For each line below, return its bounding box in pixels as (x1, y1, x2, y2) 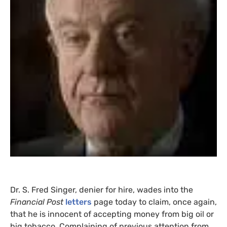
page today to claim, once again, (92, 197, 217, 207)
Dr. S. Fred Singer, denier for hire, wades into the (10, 185, 193, 195)
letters (65, 197, 92, 207)
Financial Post (10, 197, 65, 207)
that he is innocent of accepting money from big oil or (10, 209, 214, 219)
